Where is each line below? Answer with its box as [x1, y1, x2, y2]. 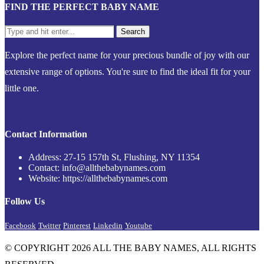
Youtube [125, 220, 152, 230]
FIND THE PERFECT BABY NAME [5, 2, 159, 12]
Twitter [38, 220, 61, 230]
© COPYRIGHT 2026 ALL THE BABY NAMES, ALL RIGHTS [5, 242, 256, 253]
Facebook [5, 220, 36, 230]
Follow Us [5, 196, 45, 207]
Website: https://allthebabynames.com [28, 173, 167, 184]
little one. [5, 82, 39, 93]
